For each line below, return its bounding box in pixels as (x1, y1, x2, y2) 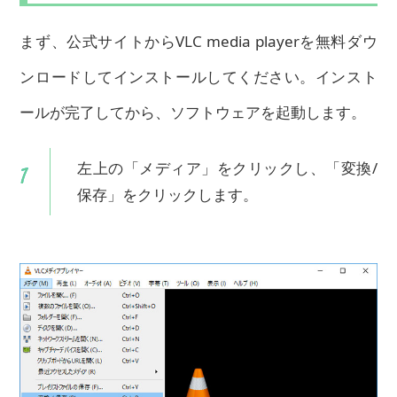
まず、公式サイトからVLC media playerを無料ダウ (19, 30, 378, 51)
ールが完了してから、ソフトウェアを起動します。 (19, 101, 367, 122)
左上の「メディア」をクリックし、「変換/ (77, 157, 378, 178)
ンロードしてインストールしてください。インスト (19, 66, 378, 87)
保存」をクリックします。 (77, 183, 259, 205)
